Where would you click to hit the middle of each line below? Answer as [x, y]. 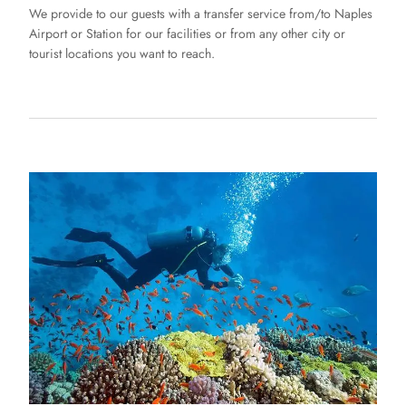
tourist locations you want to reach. [122, 54]
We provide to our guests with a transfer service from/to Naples [201, 14]
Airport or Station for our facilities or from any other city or [187, 34]
